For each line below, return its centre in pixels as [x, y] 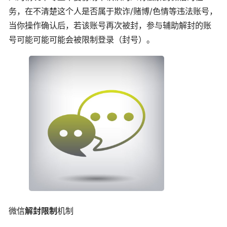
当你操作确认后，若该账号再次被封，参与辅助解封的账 [110, 25]
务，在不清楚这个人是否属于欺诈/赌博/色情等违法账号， [113, 11]
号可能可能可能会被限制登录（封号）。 [82, 39]
